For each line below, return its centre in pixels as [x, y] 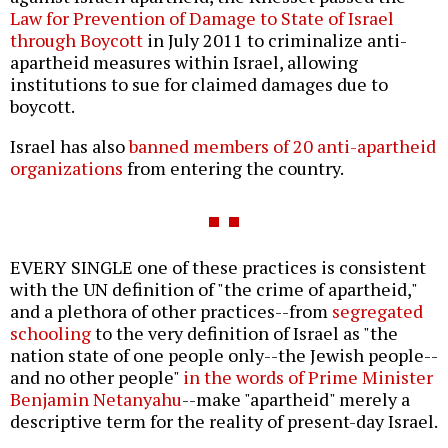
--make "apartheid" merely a [296, 399]
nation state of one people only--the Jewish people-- [224, 355]
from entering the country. [233, 168]
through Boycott [76, 40]
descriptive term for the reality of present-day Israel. [224, 421]
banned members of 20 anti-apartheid [282, 146]
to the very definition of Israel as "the [244, 333]
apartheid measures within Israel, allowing [184, 62]
